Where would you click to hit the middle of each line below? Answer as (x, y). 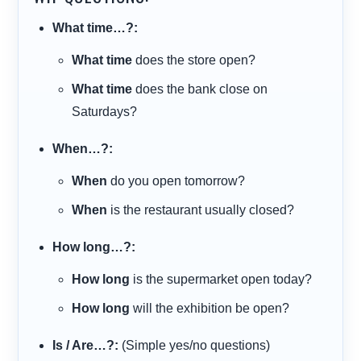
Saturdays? (105, 112)
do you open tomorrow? (176, 181)
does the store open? (194, 60)
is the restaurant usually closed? (201, 210)
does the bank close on (200, 89)
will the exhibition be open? (210, 309)
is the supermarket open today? (221, 280)
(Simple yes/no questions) (195, 346)
